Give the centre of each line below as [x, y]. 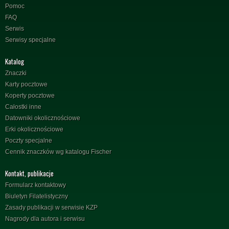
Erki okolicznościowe [34, 129]
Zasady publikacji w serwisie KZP [51, 207]
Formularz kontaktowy [36, 185]
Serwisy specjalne [30, 40]
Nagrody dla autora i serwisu [45, 219]
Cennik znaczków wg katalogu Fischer [58, 152]
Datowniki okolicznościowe [43, 118]
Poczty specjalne [29, 140]
